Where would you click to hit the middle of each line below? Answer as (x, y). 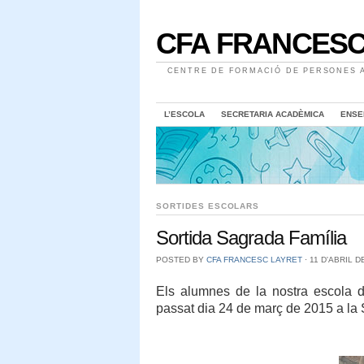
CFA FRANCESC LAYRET (254, 260)
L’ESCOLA (184, 114)
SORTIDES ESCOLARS (208, 206)
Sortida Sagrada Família (251, 237)
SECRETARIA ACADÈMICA (273, 114)
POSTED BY (181, 260)
